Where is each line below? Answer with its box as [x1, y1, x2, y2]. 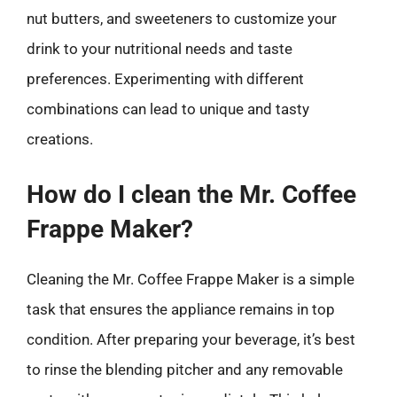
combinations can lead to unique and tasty [27, 100, 309, 118]
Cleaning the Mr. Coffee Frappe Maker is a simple [27, 269, 354, 288]
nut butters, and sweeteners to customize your [27, 10, 337, 27]
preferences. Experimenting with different [27, 70, 304, 88]
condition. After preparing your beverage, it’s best [27, 330, 355, 348]
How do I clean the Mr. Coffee [27, 179, 356, 209]
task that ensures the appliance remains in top [27, 300, 335, 318]
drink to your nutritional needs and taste [27, 40, 292, 58]
